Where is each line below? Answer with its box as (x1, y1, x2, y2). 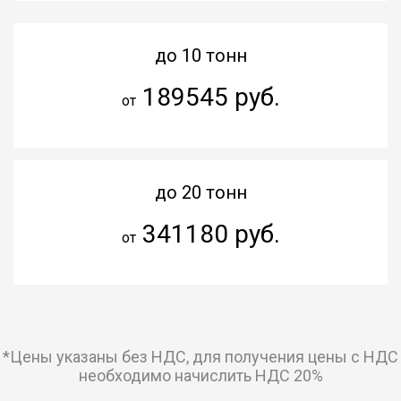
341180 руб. (135, 218, 280, 249)
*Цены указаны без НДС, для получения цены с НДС (3, 346, 398, 366)
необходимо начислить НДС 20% (78, 365, 323, 385)
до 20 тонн (154, 181, 247, 203)
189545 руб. (135, 81, 280, 112)
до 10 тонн (154, 44, 247, 66)
